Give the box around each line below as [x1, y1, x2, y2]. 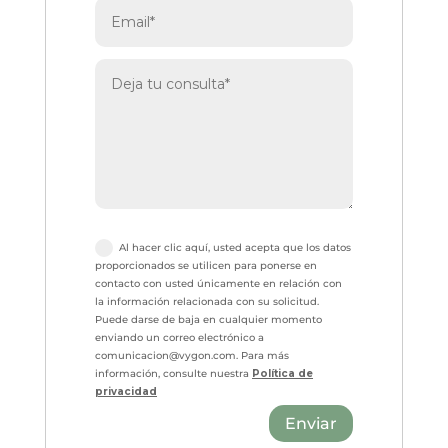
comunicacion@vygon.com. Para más [95, 349, 290, 363]
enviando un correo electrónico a [95, 331, 265, 345]
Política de [252, 367, 314, 381]
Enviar [285, 414, 338, 434]
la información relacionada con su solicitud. [95, 295, 320, 309]
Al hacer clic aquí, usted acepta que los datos [119, 240, 352, 254]
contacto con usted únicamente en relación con [95, 277, 343, 291]
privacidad [95, 385, 158, 399]
